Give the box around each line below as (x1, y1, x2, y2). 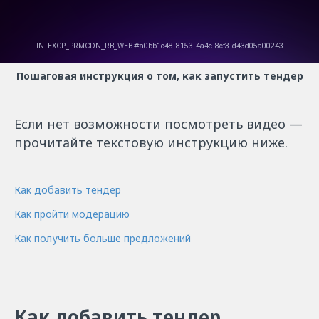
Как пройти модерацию (14, 207, 130, 221)
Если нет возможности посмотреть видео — (14, 115, 303, 132)
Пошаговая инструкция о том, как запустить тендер (16, 69, 303, 83)
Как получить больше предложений (14, 231, 191, 245)
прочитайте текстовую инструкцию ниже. (14, 134, 288, 151)
